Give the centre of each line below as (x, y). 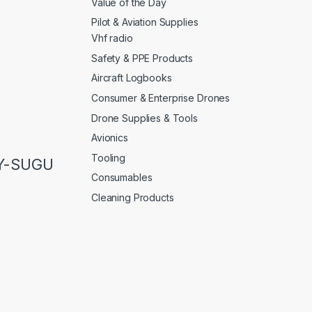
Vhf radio (112, 38)
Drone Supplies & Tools (145, 118)
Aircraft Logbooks (132, 78)
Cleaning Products (133, 198)
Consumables (122, 178)
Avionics (110, 138)
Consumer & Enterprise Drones (161, 98)
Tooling (109, 157)
